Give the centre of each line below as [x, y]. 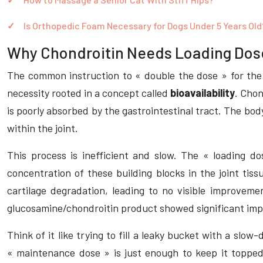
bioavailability [203, 93]
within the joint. [43, 128]
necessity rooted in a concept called [89, 93]
